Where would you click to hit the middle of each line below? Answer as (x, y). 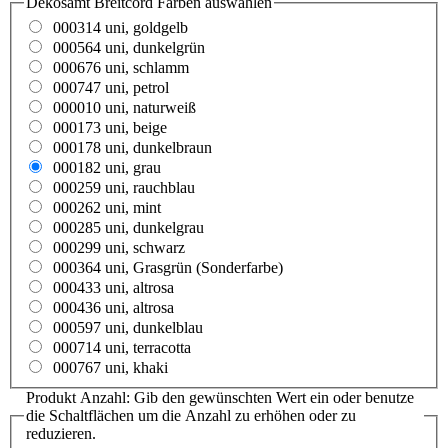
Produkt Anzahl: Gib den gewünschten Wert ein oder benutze (220, 398)
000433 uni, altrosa (113, 288)
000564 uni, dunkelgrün (129, 48)
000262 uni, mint (107, 208)
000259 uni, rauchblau (124, 188)
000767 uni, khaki (110, 368)
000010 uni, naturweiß (124, 108)
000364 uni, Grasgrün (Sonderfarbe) (168, 268)
